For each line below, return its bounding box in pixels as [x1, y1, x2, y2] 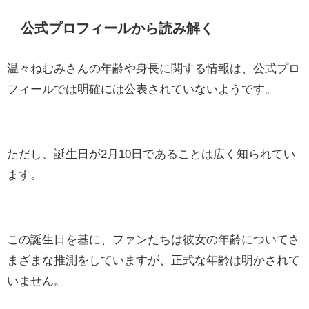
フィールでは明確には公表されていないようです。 [7, 82, 277, 94]
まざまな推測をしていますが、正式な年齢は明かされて [7, 253, 300, 266]
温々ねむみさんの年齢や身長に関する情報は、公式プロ [7, 61, 300, 74]
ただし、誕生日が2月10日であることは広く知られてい [7, 147, 295, 159]
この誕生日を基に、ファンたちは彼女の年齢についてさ [7, 232, 300, 245]
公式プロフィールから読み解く [21, 21, 215, 36]
